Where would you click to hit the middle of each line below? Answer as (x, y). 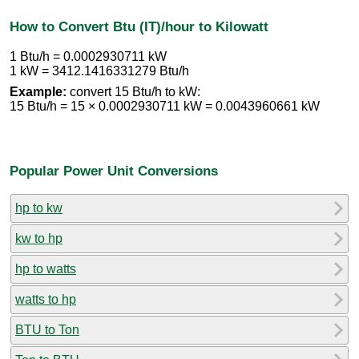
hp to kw (39, 208)
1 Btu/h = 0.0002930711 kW (88, 56)
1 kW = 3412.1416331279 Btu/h (99, 71)
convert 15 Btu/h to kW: (133, 91)
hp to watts (46, 269)
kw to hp (39, 239)
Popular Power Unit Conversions (114, 170)
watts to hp (46, 300)
